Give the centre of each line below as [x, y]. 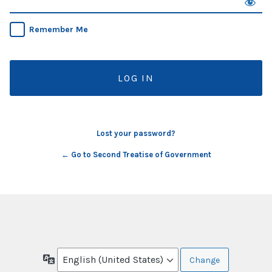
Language [74, 259]
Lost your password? [136, 134]
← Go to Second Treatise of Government [136, 155]
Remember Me [59, 30]
